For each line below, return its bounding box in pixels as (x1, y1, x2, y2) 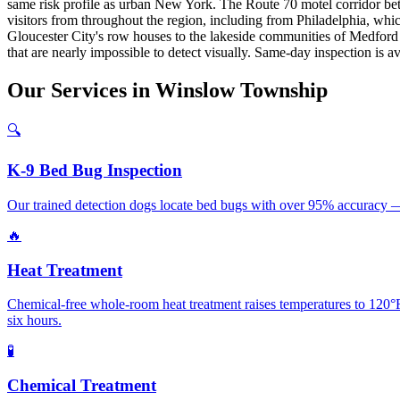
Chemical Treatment (7, 376, 156, 396)
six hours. (7, 312, 62, 329)
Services (51, 78, 127, 102)
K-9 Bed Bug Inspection (7, 161, 182, 180)
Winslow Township (155, 78, 328, 102)
